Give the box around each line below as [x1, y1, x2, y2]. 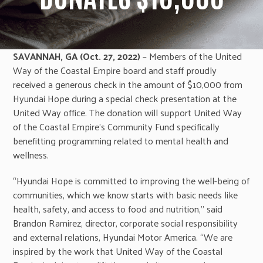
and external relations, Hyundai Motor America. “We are [13, 228, 233, 245]
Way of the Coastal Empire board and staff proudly [13, 61, 217, 79]
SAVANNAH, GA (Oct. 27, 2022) [13, 47, 141, 65]
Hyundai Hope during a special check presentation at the [13, 89, 237, 107]
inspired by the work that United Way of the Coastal [13, 242, 223, 259]
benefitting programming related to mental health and [13, 131, 229, 149]
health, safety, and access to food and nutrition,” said [13, 200, 223, 217]
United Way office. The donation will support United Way [13, 103, 242, 121]
